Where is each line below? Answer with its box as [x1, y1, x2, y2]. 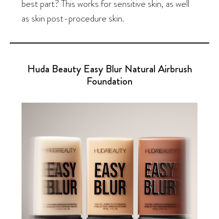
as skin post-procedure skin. [22, 11, 124, 25]
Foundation [87, 73, 132, 88]
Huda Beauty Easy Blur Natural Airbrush [27, 61, 192, 76]
